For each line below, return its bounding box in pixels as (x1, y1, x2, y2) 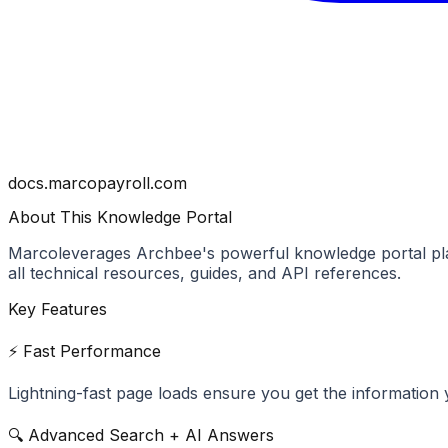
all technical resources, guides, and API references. (8, 262, 401, 283)
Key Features (8, 298, 107, 319)
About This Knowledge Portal (8, 206, 232, 227)
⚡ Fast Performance (8, 340, 161, 361)
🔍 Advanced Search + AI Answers (8, 425, 274, 446)
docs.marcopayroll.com (8, 173, 187, 194)
